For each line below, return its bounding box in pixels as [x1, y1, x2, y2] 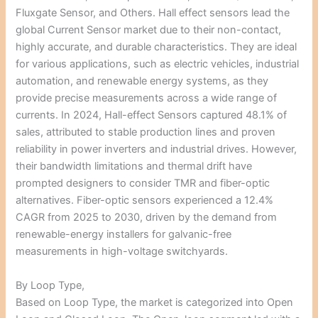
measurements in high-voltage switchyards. [16, 245, 229, 258]
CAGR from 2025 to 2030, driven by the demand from [16, 211, 278, 224]
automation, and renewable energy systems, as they [16, 75, 269, 88]
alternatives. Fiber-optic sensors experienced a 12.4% [16, 194, 274, 207]
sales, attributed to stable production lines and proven [16, 126, 276, 139]
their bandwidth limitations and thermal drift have [16, 160, 253, 173]
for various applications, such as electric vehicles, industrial [16, 57, 300, 71]
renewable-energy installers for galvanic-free [16, 228, 232, 241]
